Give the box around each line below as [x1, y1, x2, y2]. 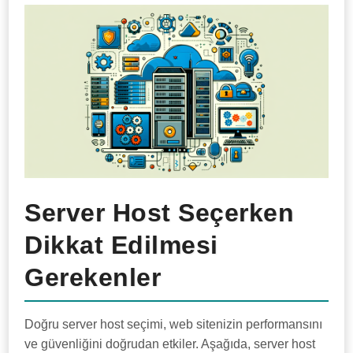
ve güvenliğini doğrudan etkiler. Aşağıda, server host [24, 337, 316, 351]
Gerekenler [24, 263, 162, 292]
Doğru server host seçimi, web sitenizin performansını [24, 318, 323, 332]
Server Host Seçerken [24, 199, 295, 228]
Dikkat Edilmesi [24, 231, 218, 260]
